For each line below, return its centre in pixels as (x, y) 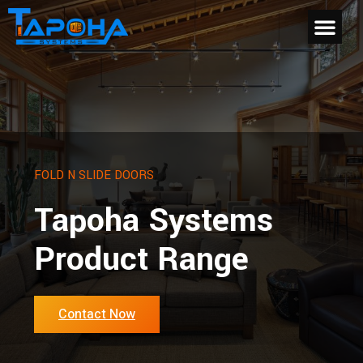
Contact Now (97, 314)
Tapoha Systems (154, 221)
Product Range (141, 260)
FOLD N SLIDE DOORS (94, 175)
